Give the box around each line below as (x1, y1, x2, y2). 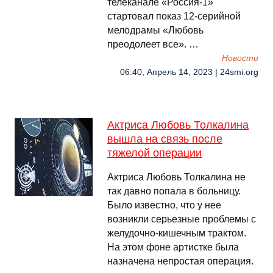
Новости (222, 54, 258, 63)
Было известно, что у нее (107, 200, 221, 210)
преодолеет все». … (107, 39, 199, 49)
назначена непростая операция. (107, 256, 253, 266)
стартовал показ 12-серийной (107, 11, 241, 21)
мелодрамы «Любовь (107, 25, 204, 35)
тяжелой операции (107, 147, 202, 159)
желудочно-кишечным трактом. (107, 228, 246, 238)
